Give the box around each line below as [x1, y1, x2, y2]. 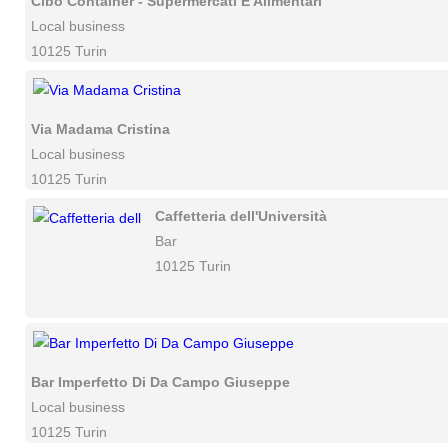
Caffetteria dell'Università [155, 208, 327, 224]
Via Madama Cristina [31, 121, 170, 137]
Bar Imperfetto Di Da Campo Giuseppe [31, 374, 290, 390]
